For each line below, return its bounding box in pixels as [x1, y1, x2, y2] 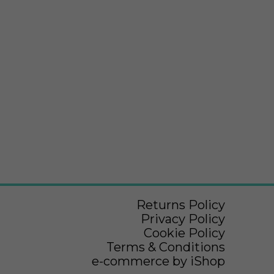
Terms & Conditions [106, 240, 225, 255]
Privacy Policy [140, 212, 225, 227]
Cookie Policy [143, 226, 225, 241]
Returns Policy [136, 198, 225, 213]
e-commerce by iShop [91, 254, 225, 269]
